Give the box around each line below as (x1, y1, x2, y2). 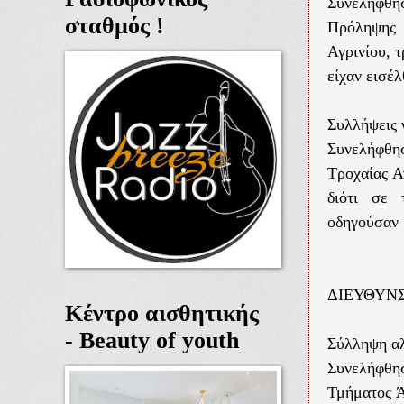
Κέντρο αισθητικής (65, 299, 259, 326)
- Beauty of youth (65, 326, 239, 353)
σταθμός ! (65, 12, 164, 39)
